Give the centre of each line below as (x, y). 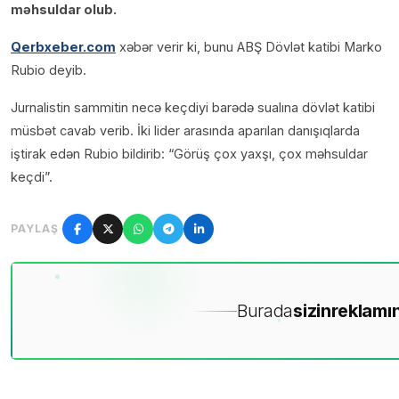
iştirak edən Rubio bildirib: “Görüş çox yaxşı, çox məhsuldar (189, 154)
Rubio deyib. (49, 70)
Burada (265, 311)
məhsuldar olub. (64, 10)
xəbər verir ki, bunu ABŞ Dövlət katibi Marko (249, 47)
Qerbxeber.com (63, 47)
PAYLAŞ (35, 229)
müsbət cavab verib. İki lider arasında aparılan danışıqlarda (185, 131)
